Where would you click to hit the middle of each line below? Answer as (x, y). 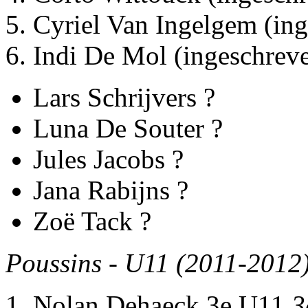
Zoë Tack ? (92, 221)
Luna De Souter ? (128, 129)
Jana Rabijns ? (111, 190)
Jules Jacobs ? (108, 159)
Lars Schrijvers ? (124, 98)
